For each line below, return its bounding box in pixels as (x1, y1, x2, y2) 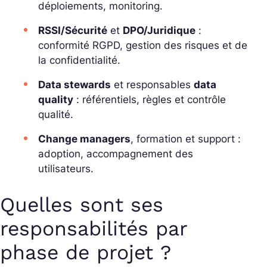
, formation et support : (131, 133, 241, 145)
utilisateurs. (38, 163, 94, 175)
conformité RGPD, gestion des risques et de (38, 39, 247, 52)
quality (38, 94, 73, 106)
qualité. (38, 108, 73, 121)
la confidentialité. (38, 54, 120, 67)
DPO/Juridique (123, 24, 195, 37)
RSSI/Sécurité (38, 24, 107, 37)
